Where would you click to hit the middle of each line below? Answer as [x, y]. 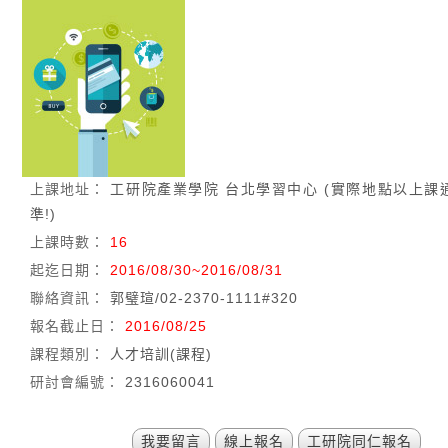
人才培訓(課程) [161, 353]
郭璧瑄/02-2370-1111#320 [204, 297]
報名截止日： [75, 325]
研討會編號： [75, 381]
